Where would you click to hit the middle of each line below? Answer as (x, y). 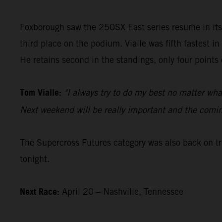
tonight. (35, 159)
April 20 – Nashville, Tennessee (121, 191)
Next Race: (40, 192)
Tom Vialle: (41, 93)
